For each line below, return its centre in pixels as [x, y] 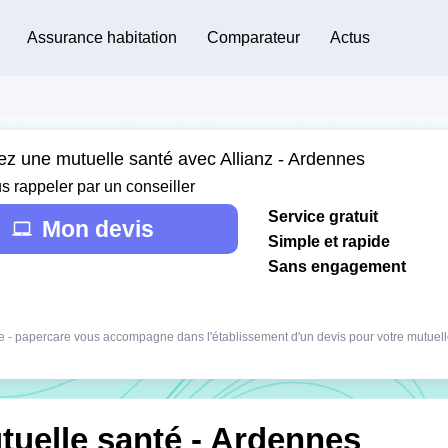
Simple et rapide [329, 241]
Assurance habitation [101, 37]
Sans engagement [337, 266]
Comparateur [253, 37]
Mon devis [98, 228]
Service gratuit [323, 216]
